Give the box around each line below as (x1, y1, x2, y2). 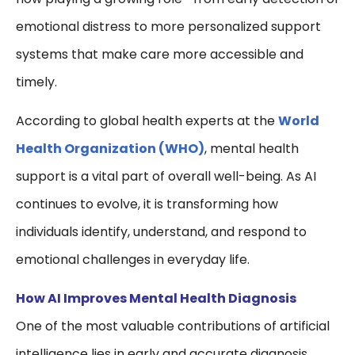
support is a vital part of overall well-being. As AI (16, 167, 316, 186)
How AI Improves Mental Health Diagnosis (16, 289, 296, 308)
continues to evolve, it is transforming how (16, 195, 278, 214)
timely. (16, 73, 57, 92)
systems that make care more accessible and (16, 45, 303, 64)
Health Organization (16, 139, 156, 158)
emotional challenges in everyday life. (16, 250, 250, 269)
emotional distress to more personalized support (16, 17, 321, 36)
